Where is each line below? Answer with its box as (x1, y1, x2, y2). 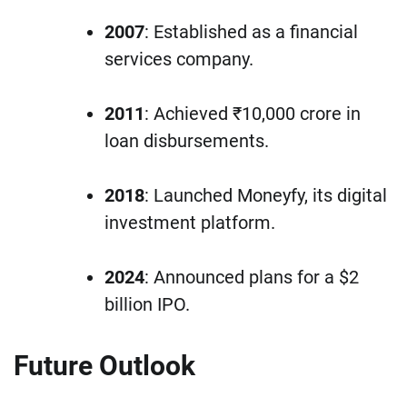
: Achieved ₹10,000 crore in (144, 103, 361, 125)
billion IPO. (104, 293, 190, 316)
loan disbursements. (104, 130, 269, 153)
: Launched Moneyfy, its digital (144, 184, 387, 207)
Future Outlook (14, 350, 195, 382)
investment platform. (104, 212, 275, 234)
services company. (104, 48, 253, 71)
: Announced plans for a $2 (144, 266, 359, 289)
